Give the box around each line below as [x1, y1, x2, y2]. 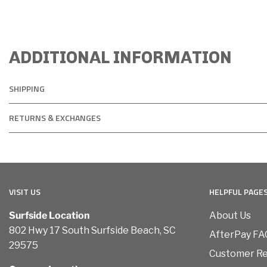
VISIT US [9, 185, 41, 198]
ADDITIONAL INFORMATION [9, 48, 232, 68]
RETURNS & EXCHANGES [9, 111, 101, 125]
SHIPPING [9, 82, 45, 95]
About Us [209, 210, 251, 222]
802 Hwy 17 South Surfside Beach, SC [9, 225, 176, 237]
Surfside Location [9, 210, 90, 222]
